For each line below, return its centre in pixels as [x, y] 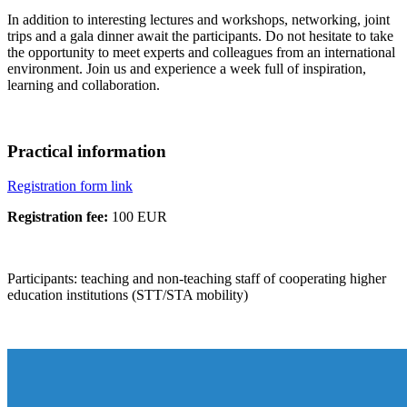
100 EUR [138, 217]
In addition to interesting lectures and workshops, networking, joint [199, 19]
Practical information [87, 151]
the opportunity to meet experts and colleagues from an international [201, 52]
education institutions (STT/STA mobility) [128, 295]
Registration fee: [58, 217]
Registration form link [70, 186]
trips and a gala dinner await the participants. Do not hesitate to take [200, 35]
